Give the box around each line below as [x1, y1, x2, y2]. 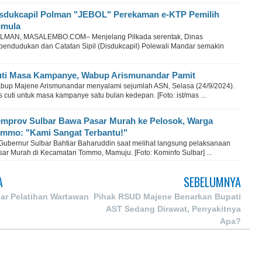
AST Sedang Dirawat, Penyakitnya [106, 204, 241, 214]
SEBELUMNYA [184, 173, 241, 191]
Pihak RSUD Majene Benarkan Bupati [94, 192, 241, 202]
